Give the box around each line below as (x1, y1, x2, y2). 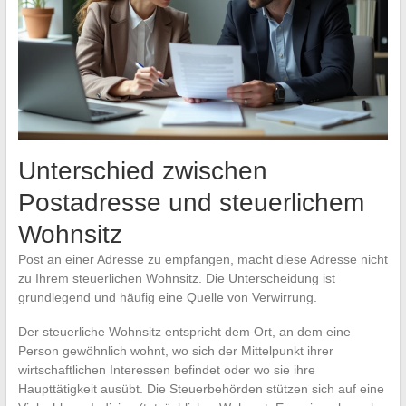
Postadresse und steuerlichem (17, 188, 364, 217)
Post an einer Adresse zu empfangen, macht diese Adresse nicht (17, 252, 388, 267)
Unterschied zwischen (17, 157, 267, 186)
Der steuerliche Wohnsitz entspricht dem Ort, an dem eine (17, 324, 351, 340)
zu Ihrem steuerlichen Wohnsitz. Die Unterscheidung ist (17, 271, 335, 286)
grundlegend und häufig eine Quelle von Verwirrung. (17, 290, 317, 305)
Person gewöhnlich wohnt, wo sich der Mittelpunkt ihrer (17, 343, 333, 359)
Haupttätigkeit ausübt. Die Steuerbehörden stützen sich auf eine (17, 382, 384, 397)
